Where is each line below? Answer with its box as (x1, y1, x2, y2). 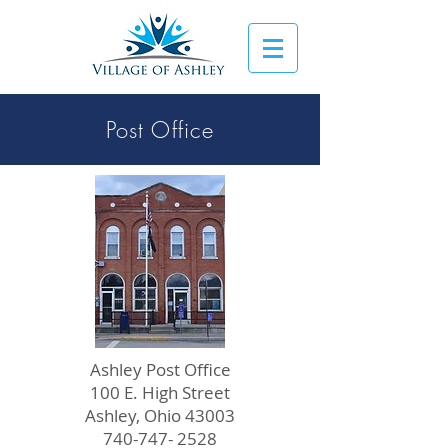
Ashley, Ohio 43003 (85, 404, 235, 427)
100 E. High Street (90, 381, 230, 404)
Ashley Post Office (89, 358, 231, 381)
